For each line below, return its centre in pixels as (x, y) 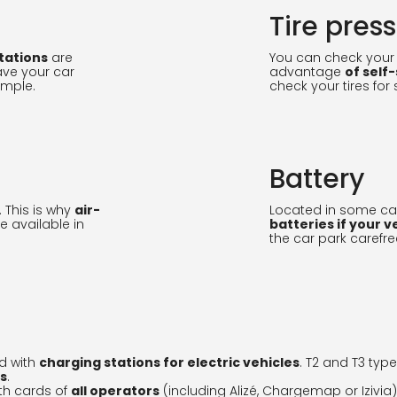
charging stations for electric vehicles (169, 362)
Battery (317, 179)
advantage (307, 72)
